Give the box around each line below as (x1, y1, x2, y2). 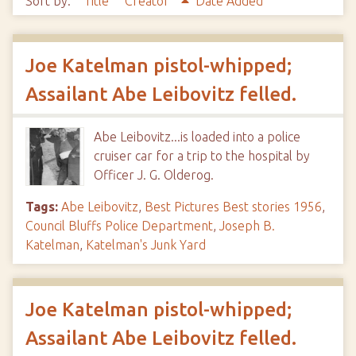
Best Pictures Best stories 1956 (145, 199, 322, 214)
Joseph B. (219, 219, 275, 233)
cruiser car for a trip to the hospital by (94, 149, 310, 163)
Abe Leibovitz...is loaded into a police (94, 130, 300, 144)
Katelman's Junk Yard (86, 238, 206, 252)
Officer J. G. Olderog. (94, 168, 214, 182)
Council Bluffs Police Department (25, 219, 213, 233)
